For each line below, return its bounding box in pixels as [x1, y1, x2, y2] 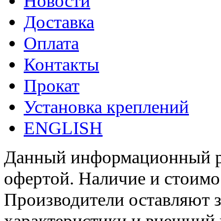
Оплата [24, 33, 79, 54]
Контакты [24, 54, 99, 75]
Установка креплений [24, 97, 189, 117]
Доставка [24, 12, 94, 33]
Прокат [24, 75, 79, 96]
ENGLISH [24, 118, 103, 139]
